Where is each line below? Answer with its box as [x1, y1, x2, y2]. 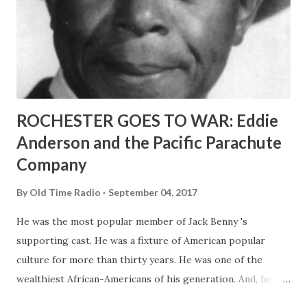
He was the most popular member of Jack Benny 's [16, 214, 247, 228]
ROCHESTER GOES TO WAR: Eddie [16, 110, 278, 130]
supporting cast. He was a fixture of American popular [16, 234, 265, 247]
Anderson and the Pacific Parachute [16, 132, 282, 152]
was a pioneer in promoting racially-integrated [16, 291, 232, 304]
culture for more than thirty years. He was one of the [16, 253, 262, 266]
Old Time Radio [29, 186, 101, 198]
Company [16, 153, 87, 174]
